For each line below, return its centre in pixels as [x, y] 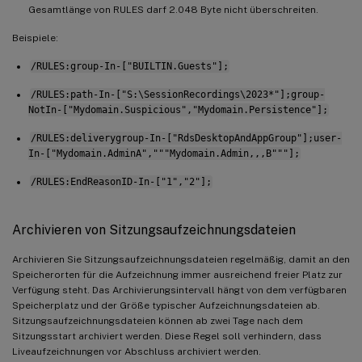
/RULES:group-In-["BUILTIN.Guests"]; [129, 66]
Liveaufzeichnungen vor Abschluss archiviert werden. [137, 351]
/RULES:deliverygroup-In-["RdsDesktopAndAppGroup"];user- [186, 138]
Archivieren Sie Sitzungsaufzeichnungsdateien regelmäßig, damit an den [181, 259]
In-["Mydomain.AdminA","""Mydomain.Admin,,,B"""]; [164, 153]
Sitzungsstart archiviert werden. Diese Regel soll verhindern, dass [167, 336]
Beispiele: [35, 38]
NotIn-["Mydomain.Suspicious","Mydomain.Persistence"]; [178, 109]
